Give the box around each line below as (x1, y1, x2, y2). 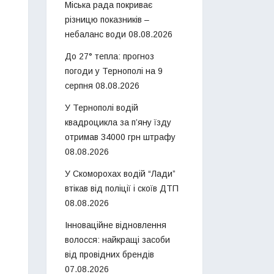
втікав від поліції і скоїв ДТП (65, 183, 179, 194)
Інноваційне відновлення (65, 220, 166, 231)
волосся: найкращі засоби (65, 235, 170, 245)
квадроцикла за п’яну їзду (65, 117, 171, 128)
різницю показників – (65, 15, 149, 25)
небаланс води (65, 29, 126, 40)
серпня (65, 81, 93, 91)
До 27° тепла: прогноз (65, 51, 154, 62)
